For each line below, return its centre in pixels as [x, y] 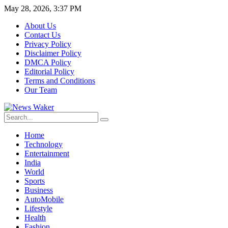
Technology [44, 144]
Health [35, 218]
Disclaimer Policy [53, 53]
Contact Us [42, 35]
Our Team [41, 90]
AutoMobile [44, 199]
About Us [40, 26]
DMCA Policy [48, 62]
